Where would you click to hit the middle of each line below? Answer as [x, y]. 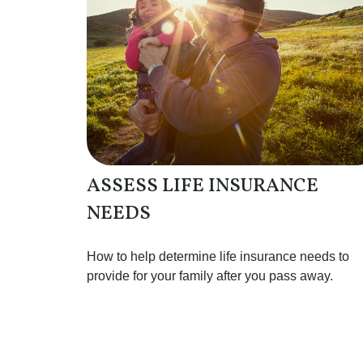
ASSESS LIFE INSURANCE [203, 186]
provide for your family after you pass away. [210, 275]
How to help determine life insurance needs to [218, 256]
